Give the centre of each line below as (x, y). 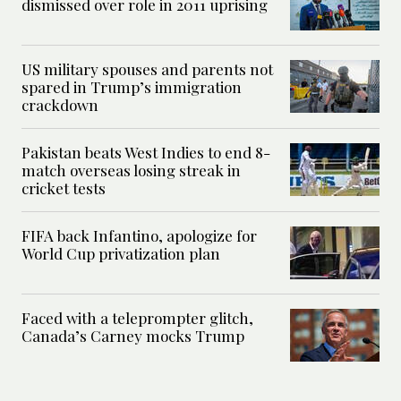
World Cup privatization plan (121, 254)
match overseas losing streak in (131, 171)
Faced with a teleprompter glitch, (137, 318)
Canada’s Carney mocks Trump (133, 336)
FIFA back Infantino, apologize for (139, 236)
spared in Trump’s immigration (132, 87)
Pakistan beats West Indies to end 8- (146, 153)
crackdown (60, 105)
